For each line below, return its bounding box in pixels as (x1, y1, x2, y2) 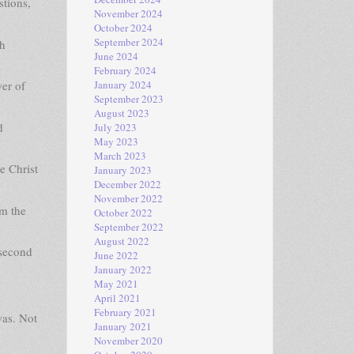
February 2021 (93, 305, 156, 319)
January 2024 (93, 77, 152, 92)
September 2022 (93, 220, 164, 234)
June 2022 (93, 248, 138, 262)
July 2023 (93, 120, 137, 134)
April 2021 (93, 291, 141, 305)
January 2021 (93, 319, 152, 333)
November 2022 (93, 191, 163, 205)
